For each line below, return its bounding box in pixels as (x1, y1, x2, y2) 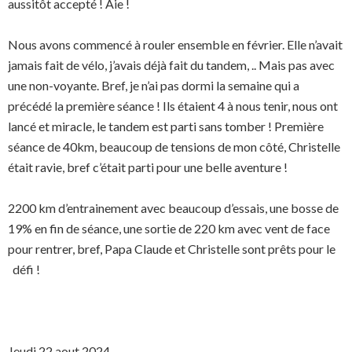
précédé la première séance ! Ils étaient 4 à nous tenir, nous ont (8, 98, 338, 113)
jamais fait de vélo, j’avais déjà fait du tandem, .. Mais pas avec (8, 57, 335, 72)
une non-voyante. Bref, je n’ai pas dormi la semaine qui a (8, 78, 299, 93)
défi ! (8, 262, 40, 277)
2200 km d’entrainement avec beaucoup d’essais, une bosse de (8, 200, 339, 215)
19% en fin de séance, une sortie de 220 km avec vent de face (8, 221, 330, 236)
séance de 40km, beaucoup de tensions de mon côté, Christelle (8, 139, 340, 154)
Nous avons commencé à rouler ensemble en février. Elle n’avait (8, 37, 343, 52)
